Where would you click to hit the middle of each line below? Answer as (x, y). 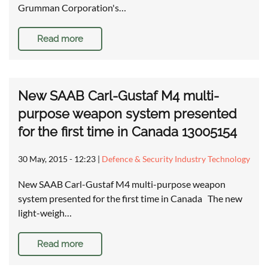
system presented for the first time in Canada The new (130, 199)
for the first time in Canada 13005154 (127, 132)
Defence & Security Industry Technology (176, 159)
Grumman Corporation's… (72, 8)
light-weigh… (45, 213)
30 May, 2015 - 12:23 (57, 159)
